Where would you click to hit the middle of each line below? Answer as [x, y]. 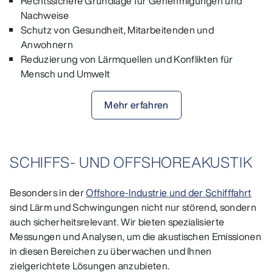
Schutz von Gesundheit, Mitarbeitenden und [118, 30]
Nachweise [45, 15]
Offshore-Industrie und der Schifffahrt [169, 193]
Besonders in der [48, 193]
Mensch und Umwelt [66, 73]
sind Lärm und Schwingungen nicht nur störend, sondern [133, 207]
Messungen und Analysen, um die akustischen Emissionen [136, 237]
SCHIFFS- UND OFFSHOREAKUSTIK [131, 162]
